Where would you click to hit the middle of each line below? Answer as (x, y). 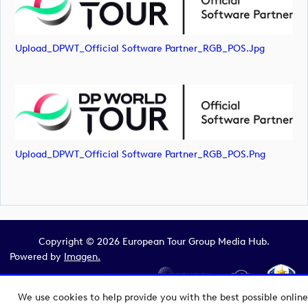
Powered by (37, 257)
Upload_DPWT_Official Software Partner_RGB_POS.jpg (140, 49)
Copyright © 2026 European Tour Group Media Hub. (154, 241)
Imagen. (82, 257)
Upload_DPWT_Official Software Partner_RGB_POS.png (140, 154)
